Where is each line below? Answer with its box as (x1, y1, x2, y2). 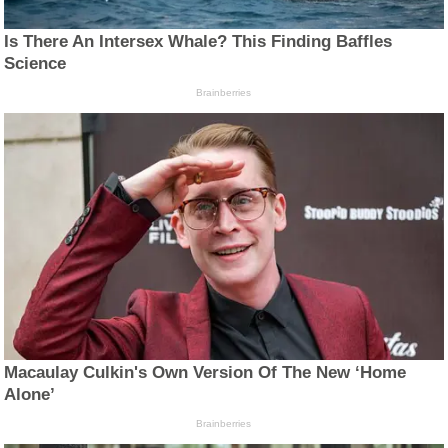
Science (4, 54, 67, 74)
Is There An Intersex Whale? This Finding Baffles (4, 32, 393, 52)
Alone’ (4, 385, 56, 405)
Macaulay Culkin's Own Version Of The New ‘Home (4, 363, 407, 383)
